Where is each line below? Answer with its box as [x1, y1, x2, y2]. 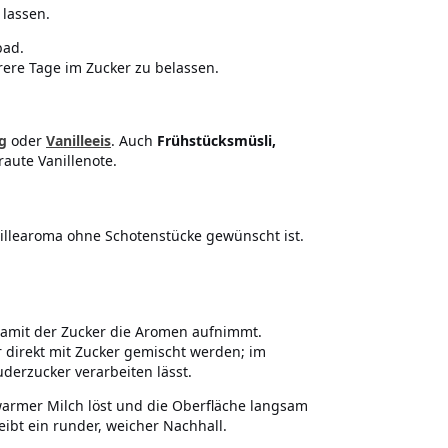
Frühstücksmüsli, [157, 130, 276, 150]
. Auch [111, 130, 157, 150]
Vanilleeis [46, 130, 111, 150]
